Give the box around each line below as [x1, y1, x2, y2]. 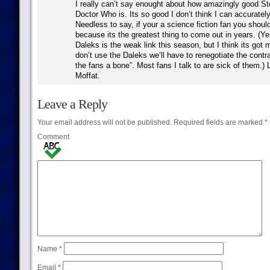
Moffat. [75, 71, 100, 80]
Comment [37, 133, 69, 141]
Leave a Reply [37, 96, 107, 111]
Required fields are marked [171, 118, 265, 127]
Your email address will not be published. [37, 118, 172, 127]
